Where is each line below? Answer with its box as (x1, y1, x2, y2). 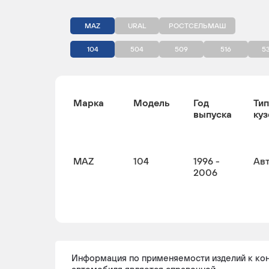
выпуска (193, 109, 232, 119)
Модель (133, 97, 169, 108)
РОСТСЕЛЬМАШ (169, 22, 226, 30)
